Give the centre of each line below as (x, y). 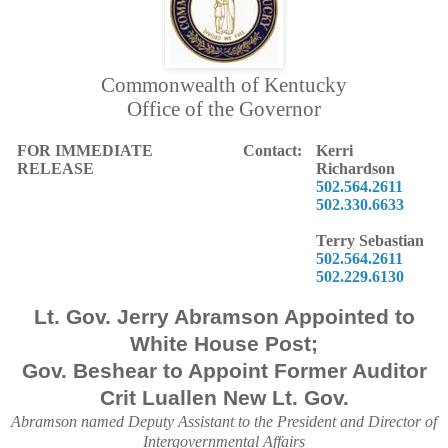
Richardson (356, 168)
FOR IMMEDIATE (85, 150)
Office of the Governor (224, 108)
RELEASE (56, 168)
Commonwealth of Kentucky (224, 84)
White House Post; (224, 343)
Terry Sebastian (370, 240)
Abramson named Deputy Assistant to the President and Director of (224, 421)
